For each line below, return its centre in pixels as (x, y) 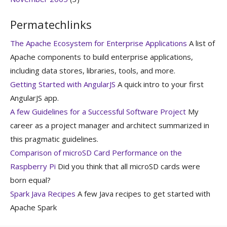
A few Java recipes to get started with (143, 193)
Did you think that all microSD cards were (128, 166)
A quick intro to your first (160, 84)
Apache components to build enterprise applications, (102, 56)
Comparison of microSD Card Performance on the (96, 152)
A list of (201, 43)
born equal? (30, 180)
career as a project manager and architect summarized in (110, 125)
